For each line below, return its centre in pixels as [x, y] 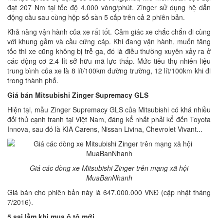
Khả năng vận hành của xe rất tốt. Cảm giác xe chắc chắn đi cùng [109, 32]
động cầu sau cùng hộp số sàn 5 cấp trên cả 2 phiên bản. [96, 17]
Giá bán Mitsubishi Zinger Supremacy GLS [78, 95]
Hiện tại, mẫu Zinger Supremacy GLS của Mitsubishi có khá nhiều [109, 110]
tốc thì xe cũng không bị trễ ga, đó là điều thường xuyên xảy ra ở [109, 51]
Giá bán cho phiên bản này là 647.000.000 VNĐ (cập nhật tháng [109, 192]
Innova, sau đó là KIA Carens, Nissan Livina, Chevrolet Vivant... [105, 129]
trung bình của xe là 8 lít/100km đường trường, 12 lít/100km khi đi [109, 71]
